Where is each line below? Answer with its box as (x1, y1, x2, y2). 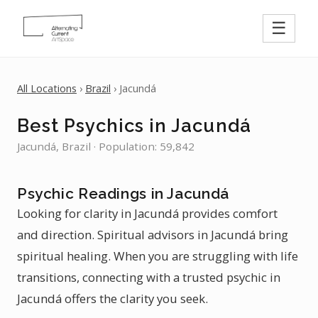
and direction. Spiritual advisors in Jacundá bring (17, 226, 288, 243)
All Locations (17, 82, 77, 95)
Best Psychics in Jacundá (17, 115, 251, 136)
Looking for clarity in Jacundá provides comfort (17, 205, 278, 221)
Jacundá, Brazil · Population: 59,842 (17, 139, 194, 153)
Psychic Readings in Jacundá (17, 185, 229, 202)
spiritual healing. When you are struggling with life (17, 248, 298, 264)
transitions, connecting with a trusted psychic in (17, 269, 280, 285)
